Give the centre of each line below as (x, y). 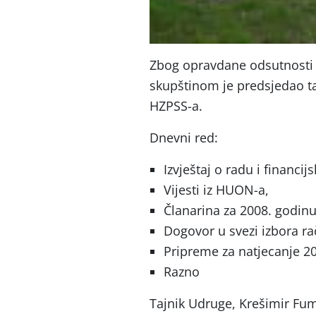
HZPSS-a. (176, 105)
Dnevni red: (184, 137)
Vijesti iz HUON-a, (216, 189)
